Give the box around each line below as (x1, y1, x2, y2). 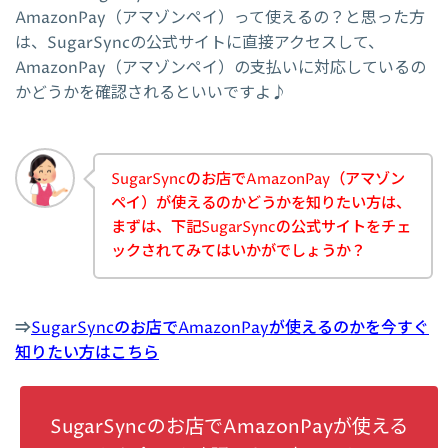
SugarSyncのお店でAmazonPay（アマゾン (111, 169, 405, 191)
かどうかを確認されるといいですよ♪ (15, 82, 287, 105)
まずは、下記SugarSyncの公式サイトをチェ (111, 217, 411, 239)
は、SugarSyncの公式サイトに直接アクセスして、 (15, 32, 384, 55)
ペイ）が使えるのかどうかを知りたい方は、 (111, 193, 411, 215)
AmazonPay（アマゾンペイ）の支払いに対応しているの (15, 57, 426, 80)
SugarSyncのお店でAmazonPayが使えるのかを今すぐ (31, 316, 429, 339)
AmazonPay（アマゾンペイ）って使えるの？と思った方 (15, 7, 425, 30)
